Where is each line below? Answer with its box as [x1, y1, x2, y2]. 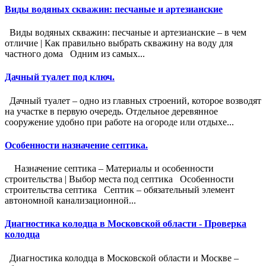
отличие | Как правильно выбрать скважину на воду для [5, 38, 233, 49]
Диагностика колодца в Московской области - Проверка [5, 218, 246, 229]
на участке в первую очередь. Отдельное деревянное [5, 106, 218, 116]
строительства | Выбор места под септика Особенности [5, 174, 234, 185]
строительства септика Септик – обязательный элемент [5, 185, 235, 195]
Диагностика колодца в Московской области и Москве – [5, 252, 239, 263]
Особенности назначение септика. [5, 140, 148, 150]
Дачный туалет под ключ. [5, 72, 115, 83]
